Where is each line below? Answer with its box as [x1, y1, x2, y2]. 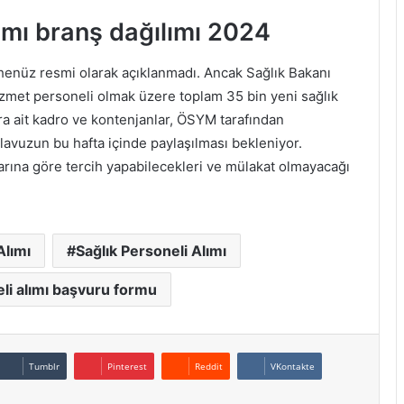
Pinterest [107, 359, 147, 372]
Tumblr [29, 359, 60, 372]
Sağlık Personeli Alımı [76, 241, 226, 260]
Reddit [195, 359, 223, 372]
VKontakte [271, 359, 315, 372]
